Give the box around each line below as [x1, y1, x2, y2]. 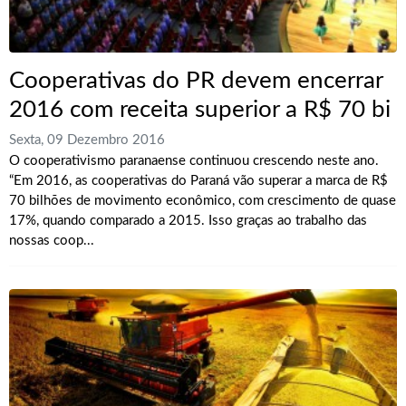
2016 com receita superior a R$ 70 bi [9, 98, 391, 122]
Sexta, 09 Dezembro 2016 [9, 133, 165, 148]
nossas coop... [9, 234, 94, 248]
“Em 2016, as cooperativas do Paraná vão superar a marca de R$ [9, 174, 388, 188]
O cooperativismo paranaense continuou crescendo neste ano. [9, 154, 379, 169]
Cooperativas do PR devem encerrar [9, 69, 382, 93]
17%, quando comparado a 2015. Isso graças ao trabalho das [9, 214, 367, 228]
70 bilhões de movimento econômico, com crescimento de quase [9, 194, 396, 208]
